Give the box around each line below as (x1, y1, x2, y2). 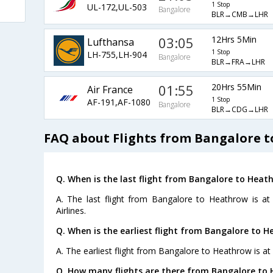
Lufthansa (87, 35, 134, 49)
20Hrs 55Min (211, 81, 261, 93)
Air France (87, 82, 133, 96)
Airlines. (55, 204, 86, 216)
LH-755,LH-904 (87, 48, 147, 60)
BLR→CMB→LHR (211, 9, 268, 20)
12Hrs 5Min (211, 34, 257, 46)
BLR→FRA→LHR (211, 57, 265, 68)
